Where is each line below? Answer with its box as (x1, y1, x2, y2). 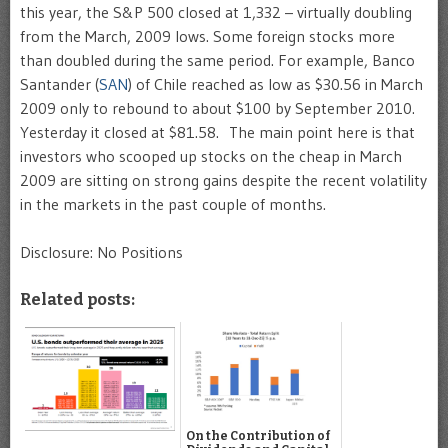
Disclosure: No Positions (20, 241, 183, 262)
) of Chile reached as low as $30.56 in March (128, 73, 423, 94)
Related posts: (20, 289, 135, 309)
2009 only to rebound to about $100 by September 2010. (20, 97, 415, 118)
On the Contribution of (186, 428, 330, 443)
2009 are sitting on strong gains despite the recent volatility (20, 169, 427, 190)
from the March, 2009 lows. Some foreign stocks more (20, 25, 395, 46)
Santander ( (20, 73, 99, 94)
